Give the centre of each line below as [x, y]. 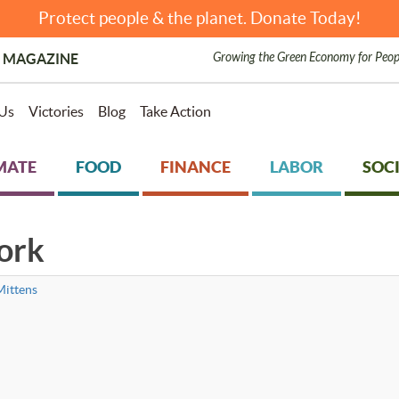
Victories [56, 111]
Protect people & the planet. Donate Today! [199, 18]
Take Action [175, 111]
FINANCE [195, 167]
